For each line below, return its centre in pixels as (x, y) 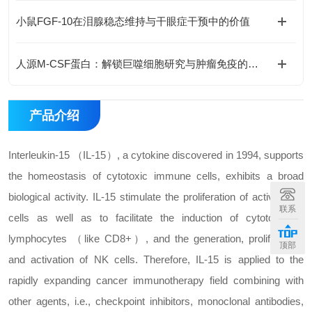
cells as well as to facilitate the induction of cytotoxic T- (156, 218)
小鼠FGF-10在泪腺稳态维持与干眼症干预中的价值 (133, 21)
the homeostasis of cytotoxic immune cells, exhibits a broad (156, 176)
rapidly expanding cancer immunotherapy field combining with (156, 280)
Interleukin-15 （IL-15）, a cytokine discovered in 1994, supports (156, 155)
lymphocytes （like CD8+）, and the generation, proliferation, (156, 239)
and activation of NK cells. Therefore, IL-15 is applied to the (156, 259)
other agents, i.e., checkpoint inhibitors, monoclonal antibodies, (156, 301)
